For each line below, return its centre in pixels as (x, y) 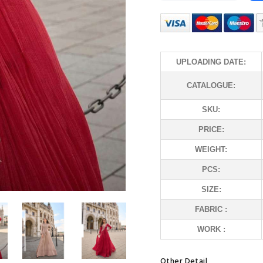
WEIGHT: (211, 149)
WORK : (211, 229)
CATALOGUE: (211, 85)
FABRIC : (211, 209)
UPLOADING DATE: (211, 62)
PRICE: (211, 129)
